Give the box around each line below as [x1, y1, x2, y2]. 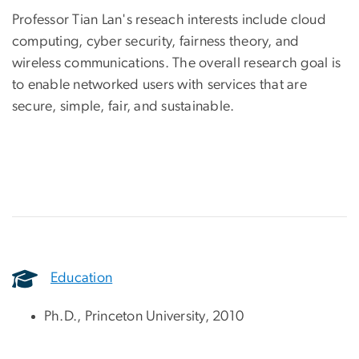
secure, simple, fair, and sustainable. [12, 99, 235, 114]
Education [50, 271, 113, 286]
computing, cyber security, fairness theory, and [12, 34, 300, 49]
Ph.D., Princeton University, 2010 [44, 309, 244, 324]
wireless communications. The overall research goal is [12, 55, 341, 71]
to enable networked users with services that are [12, 77, 307, 92]
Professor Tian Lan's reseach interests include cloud [12, 12, 326, 27]
